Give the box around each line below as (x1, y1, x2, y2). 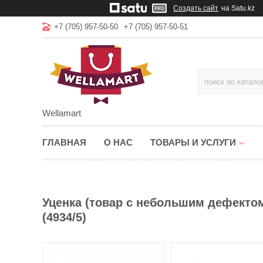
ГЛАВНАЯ (42, 137, 86, 147)
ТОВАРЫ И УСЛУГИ (150, 137, 236, 147)
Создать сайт (173, 4, 218, 12)
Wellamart (42, 108, 81, 118)
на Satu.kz (221, 4, 255, 12)
